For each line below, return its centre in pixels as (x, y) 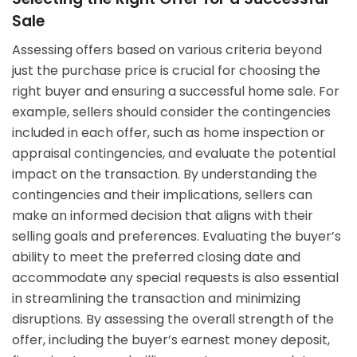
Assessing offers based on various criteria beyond (167, 50)
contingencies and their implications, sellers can (162, 195)
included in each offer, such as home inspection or (169, 133)
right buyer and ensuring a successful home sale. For (176, 92)
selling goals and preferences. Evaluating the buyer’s (177, 237)
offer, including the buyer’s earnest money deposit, (171, 340)
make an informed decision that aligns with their (163, 216)
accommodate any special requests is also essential (175, 278)
